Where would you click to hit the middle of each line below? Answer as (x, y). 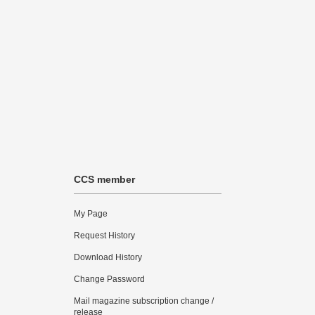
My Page (91, 214)
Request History (104, 236)
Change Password (109, 279)
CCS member (104, 179)
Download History (108, 257)
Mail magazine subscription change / (144, 301)
